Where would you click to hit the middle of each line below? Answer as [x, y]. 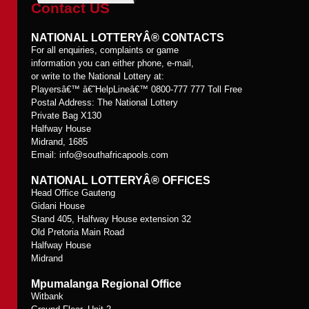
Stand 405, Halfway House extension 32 [111, 219]
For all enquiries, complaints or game [105, 50]
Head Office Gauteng [73, 193]
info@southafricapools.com [114, 155]
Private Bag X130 [66, 116]
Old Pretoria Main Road [78, 232]
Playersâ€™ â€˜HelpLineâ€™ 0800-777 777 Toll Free [137, 89]
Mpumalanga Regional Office [106, 284]
